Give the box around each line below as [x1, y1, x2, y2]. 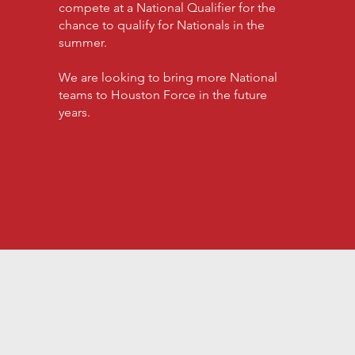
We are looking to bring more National [58, 70, 277, 85]
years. [58, 105, 94, 120]
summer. [58, 35, 110, 50]
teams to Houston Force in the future [58, 87, 267, 102]
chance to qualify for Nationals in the [58, 17, 265, 32]
